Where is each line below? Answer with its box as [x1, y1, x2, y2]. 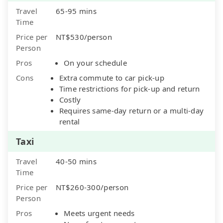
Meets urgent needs [64, 208, 135, 218]
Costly [59, 94, 81, 105]
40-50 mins [56, 156, 97, 166]
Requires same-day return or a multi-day [59, 105, 204, 115]
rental [59, 116, 80, 126]
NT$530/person [56, 31, 112, 42]
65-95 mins [56, 5, 97, 16]
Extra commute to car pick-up [59, 72, 165, 83]
